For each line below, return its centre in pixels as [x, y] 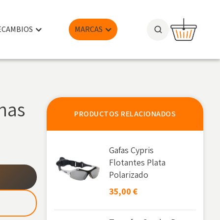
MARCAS [89, 29]
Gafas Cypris [132, 150]
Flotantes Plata [137, 162]
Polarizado [129, 175]
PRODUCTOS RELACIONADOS [125, 114]
